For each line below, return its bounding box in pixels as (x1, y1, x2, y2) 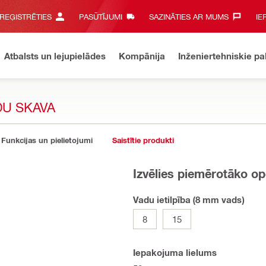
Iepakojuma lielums (133, 247, 217, 258)
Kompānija (119, 50, 165, 61)
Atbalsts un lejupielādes (4, 50, 106, 61)
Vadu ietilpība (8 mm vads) (133, 194, 244, 205)
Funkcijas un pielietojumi (1, 135, 93, 145)
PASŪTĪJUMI (78, 12, 122, 21)
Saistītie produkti (112, 135, 174, 145)
